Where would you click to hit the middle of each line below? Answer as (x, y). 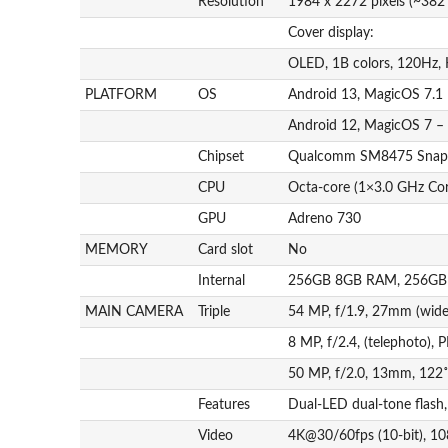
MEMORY (117, 249)
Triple (214, 311)
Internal (222, 280)
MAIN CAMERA (134, 311)
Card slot (226, 249)
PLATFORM (121, 94)
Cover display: (331, 32)
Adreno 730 (325, 218)
